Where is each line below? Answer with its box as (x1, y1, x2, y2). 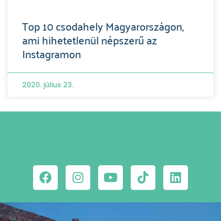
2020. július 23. (22, 79, 74, 90)
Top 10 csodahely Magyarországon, (22, 15, 184, 36)
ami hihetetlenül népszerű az (22, 29, 157, 49)
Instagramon (22, 43, 81, 63)
